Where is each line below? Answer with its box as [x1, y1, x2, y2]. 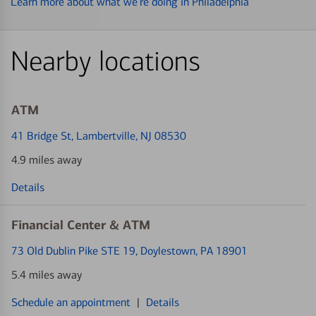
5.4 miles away [11, 267, 82, 281]
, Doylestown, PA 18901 [135, 243, 248, 257]
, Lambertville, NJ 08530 [71, 128, 186, 142]
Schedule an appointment [11, 295, 130, 309]
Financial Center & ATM [11, 217, 150, 233]
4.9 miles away [11, 152, 82, 166]
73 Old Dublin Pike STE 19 [11, 243, 135, 257]
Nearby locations [11, 44, 200, 78]
